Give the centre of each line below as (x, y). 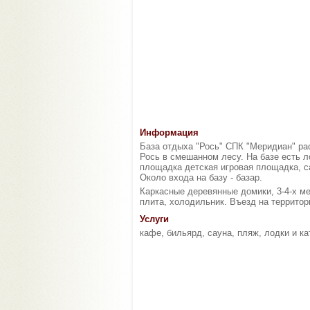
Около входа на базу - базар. (201, 177)
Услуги (154, 219)
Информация (169, 133)
